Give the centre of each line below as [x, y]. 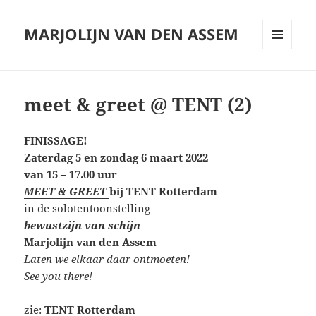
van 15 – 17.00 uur [71, 175]
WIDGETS [282, 79]
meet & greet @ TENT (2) [138, 105]
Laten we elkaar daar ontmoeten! [107, 259]
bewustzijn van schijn [83, 225]
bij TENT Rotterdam [164, 192]
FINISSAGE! [56, 141]
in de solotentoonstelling [89, 208]
